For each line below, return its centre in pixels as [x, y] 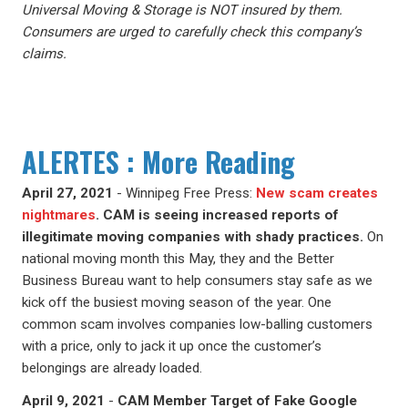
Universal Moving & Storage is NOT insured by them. [182, 10]
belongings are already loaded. [112, 368]
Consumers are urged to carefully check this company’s [192, 32]
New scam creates [317, 193]
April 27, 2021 [67, 193]
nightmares [59, 215]
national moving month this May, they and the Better [178, 259]
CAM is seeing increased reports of [221, 215]
